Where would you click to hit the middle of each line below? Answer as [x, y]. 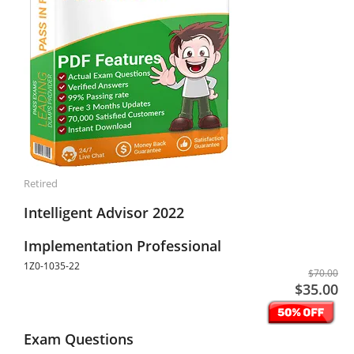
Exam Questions [79, 339]
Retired [41, 183]
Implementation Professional [122, 246]
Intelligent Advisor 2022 [104, 213]
